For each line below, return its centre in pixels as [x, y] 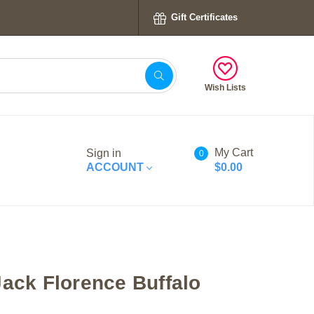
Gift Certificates [203, 17]
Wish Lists [225, 88]
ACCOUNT [116, 167]
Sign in [104, 153]
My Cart [234, 152]
